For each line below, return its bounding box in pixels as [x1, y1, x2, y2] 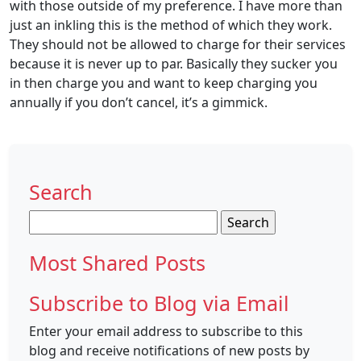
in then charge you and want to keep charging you [10, 74, 317, 93]
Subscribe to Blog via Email [29, 289, 289, 317]
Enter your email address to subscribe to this [29, 322, 303, 341]
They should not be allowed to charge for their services [10, 35, 346, 54]
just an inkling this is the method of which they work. [10, 16, 332, 35]
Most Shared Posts [29, 249, 205, 277]
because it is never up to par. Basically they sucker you [10, 55, 338, 73]
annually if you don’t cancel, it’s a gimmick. [10, 93, 268, 112]
